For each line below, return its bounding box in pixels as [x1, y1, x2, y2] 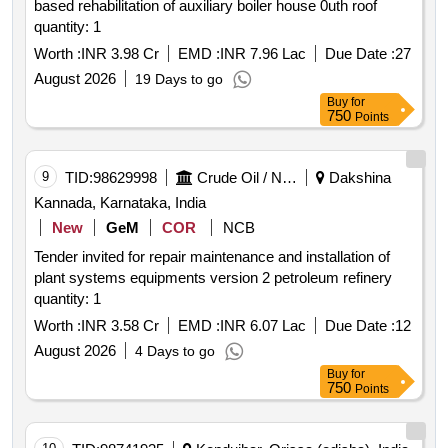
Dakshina [325, 169, 391, 187]
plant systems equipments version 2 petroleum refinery [34, 269, 69, 287]
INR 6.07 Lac [220, 317, 306, 335]
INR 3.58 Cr [81, 317, 159, 335]
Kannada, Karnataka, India [34, 194, 206, 212]
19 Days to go [135, 71, 223, 88]
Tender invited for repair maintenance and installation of [34, 248, 190, 266]
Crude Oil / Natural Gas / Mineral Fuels [282, 169, 297, 187]
